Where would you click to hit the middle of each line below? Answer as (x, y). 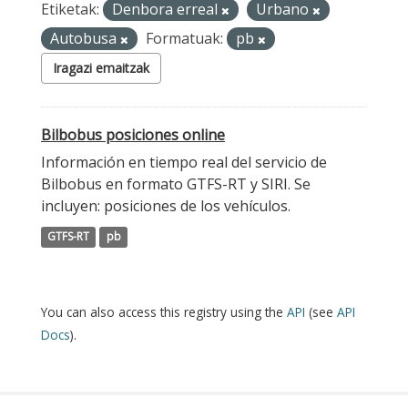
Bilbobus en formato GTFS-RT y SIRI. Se (176, 184)
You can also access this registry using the (164, 312)
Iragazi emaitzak (101, 68)
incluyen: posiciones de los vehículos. (166, 206)
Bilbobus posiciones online (133, 135)
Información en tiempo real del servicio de (184, 162)
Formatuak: (184, 38)
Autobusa (85, 38)
